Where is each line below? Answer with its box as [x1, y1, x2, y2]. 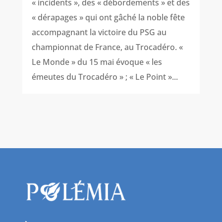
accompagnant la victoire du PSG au [31, 27, 166, 38]
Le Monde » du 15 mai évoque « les [31, 56, 162, 68]
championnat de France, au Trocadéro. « [31, 42, 183, 53]
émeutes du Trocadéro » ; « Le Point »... [31, 71, 178, 83]
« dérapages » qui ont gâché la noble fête [31, 12, 185, 23]
